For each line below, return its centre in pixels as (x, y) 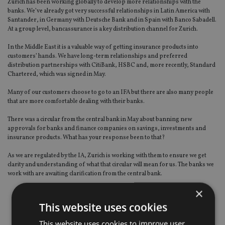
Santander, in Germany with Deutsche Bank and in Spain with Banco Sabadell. (112, 20)
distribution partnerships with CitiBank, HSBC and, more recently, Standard (111, 66)
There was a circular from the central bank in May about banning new (100, 120)
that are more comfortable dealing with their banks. (77, 102)
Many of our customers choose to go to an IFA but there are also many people (110, 93)
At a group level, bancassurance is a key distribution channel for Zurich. (103, 29)
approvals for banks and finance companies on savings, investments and (107, 129)
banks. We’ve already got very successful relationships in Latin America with (109, 11)
